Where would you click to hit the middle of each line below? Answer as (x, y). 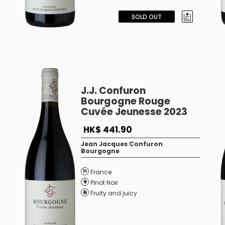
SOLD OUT (146, 17)
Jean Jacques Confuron (122, 144)
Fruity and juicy (114, 193)
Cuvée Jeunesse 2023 (134, 112)
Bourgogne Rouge (125, 101)
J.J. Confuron (113, 91)
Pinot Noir (104, 183)
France (101, 172)
